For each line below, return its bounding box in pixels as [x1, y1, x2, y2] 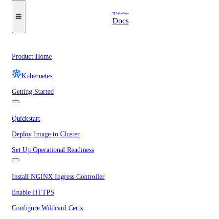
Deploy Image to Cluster [12, 131, 80, 138]
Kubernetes [22, 72, 52, 80]
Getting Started [12, 88, 54, 95]
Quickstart [12, 115, 40, 122]
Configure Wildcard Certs [12, 204, 83, 212]
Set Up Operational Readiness [12, 146, 94, 153]
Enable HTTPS [12, 189, 54, 196]
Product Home [12, 53, 52, 60]
